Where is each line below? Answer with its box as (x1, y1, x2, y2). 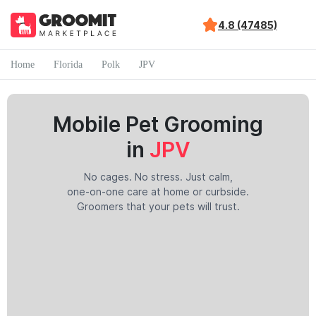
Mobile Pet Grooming (53, 111, 263, 137)
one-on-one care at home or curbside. (67, 186, 249, 197)
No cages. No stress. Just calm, (83, 171, 233, 183)
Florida (54, 59, 83, 70)
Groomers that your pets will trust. (76, 200, 240, 212)
